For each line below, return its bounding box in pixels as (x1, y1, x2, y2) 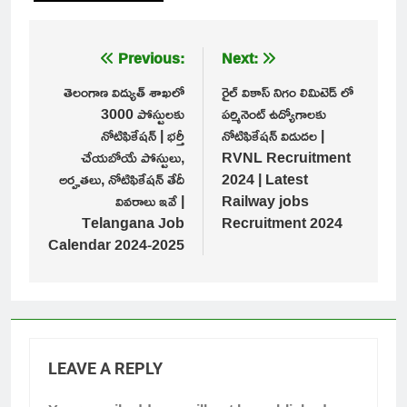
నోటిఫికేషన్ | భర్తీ (101, 121, 184, 149)
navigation (46, 71, 134, 118)
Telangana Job (82, 208, 184, 236)
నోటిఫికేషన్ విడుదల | (222, 121, 324, 149)
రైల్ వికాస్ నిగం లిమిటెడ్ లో (222, 77, 353, 105)
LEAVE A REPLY (48, 359, 163, 378)
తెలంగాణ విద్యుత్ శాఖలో (64, 77, 184, 105)
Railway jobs (222, 186, 309, 214)
